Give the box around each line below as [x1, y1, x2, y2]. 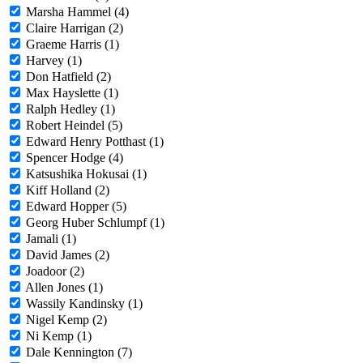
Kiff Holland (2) [26, 183, 109, 198]
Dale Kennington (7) [26, 345, 132, 360]
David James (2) [26, 248, 109, 263]
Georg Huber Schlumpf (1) [26, 216, 164, 230]
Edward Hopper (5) [26, 199, 126, 214]
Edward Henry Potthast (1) [26, 135, 164, 149]
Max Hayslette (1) [26, 86, 118, 100]
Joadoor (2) [26, 264, 84, 279]
